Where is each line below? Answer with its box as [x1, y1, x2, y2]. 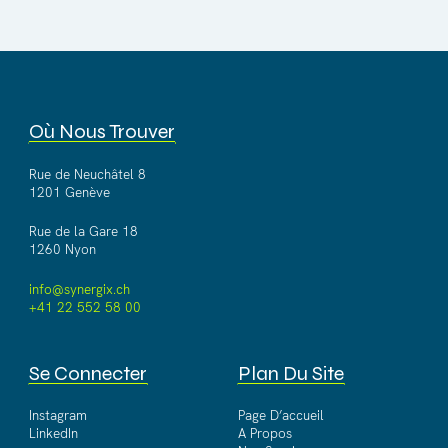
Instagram [28, 407, 87, 425]
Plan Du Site [238, 360, 345, 386]
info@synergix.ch [28, 280, 130, 298]
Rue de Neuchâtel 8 [28, 165, 146, 183]
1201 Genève [28, 183, 110, 201]
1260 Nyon [28, 241, 96, 259]
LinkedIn [28, 425, 78, 443]
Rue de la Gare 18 [28, 223, 138, 241]
